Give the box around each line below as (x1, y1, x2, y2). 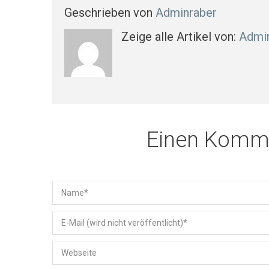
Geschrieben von (64, 5, 156, 20)
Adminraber (156, 5, 217, 20)
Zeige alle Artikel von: (121, 29, 239, 44)
